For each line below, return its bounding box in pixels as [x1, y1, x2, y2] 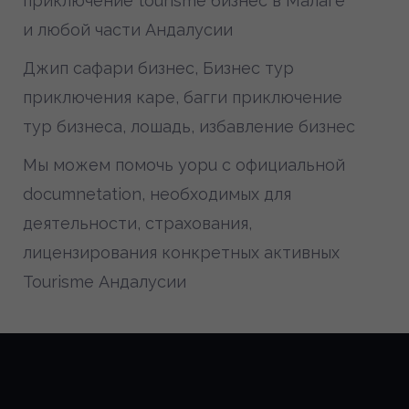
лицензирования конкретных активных [23, 243, 340, 262]
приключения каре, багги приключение [23, 88, 342, 107]
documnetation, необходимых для [23, 184, 291, 204]
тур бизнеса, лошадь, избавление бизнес [23, 117, 355, 136]
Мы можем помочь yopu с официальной [23, 155, 345, 174]
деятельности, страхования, [23, 214, 252, 233]
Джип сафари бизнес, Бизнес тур [23, 58, 294, 78]
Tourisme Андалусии [23, 272, 186, 291]
